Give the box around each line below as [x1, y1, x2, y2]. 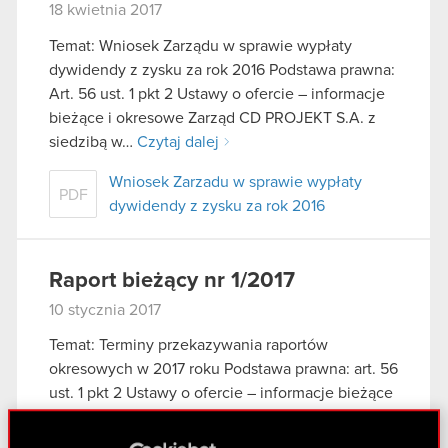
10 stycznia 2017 [49, 301, 161, 318]
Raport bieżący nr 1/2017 [49, 269, 295, 292]
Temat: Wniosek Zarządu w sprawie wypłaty [49, 37, 352, 54]
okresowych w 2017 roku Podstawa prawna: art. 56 [49, 361, 398, 378]
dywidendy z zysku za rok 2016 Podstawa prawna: [49, 61, 395, 78]
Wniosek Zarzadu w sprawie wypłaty [109, 173, 362, 190]
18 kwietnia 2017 [49, 2, 162, 19]
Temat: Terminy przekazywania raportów [49, 337, 328, 354]
